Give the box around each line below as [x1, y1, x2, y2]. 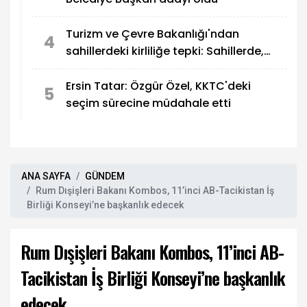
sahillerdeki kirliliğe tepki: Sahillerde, [66, 43, 264, 59]
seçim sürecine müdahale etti [66, 95, 231, 111]
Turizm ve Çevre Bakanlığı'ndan [66, 26, 239, 42]
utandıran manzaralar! [66, 60, 191, 76]
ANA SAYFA [21, 170, 71, 182]
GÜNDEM [85, 170, 125, 182]
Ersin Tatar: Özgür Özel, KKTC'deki [66, 78, 251, 94]
